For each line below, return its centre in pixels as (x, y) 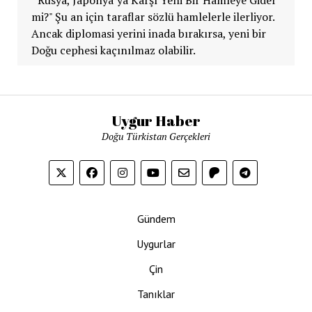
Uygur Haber (156, 120)
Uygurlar (156, 244)
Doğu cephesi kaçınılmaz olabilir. (113, 50)
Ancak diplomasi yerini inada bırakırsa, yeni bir (148, 33)
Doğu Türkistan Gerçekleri (156, 136)
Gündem (156, 219)
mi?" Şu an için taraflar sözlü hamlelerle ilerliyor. (153, 16)
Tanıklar (156, 294)
